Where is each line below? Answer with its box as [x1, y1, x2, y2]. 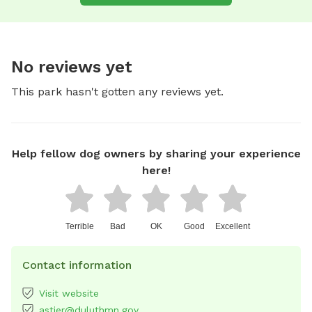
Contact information [22, 258, 132, 272]
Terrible [65, 221, 94, 231]
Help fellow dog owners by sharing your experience [11, 146, 301, 160]
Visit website [39, 287, 99, 299]
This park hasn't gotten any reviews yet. [11, 84, 224, 98]
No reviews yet [11, 56, 132, 77]
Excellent [215, 221, 250, 231]
